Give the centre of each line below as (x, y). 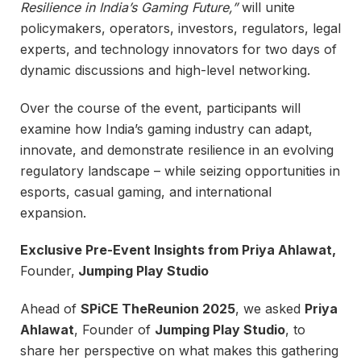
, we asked (270, 309)
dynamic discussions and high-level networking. (165, 70)
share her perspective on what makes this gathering (179, 351)
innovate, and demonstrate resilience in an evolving (177, 149)
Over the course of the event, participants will (160, 108)
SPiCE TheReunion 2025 (158, 309)
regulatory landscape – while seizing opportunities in (180, 170)
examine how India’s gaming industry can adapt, (166, 129)
